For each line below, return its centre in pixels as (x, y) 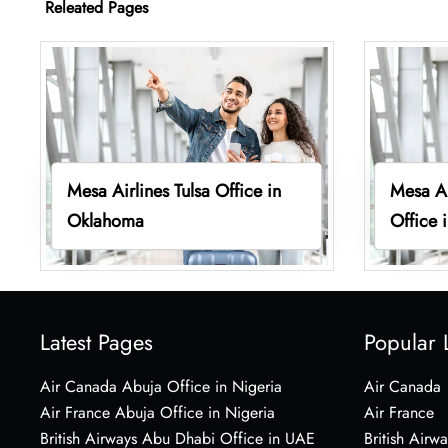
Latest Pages (96, 341)
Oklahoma (105, 220)
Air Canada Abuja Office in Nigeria (161, 386)
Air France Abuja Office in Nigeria (157, 412)
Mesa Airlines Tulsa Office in (173, 190)
